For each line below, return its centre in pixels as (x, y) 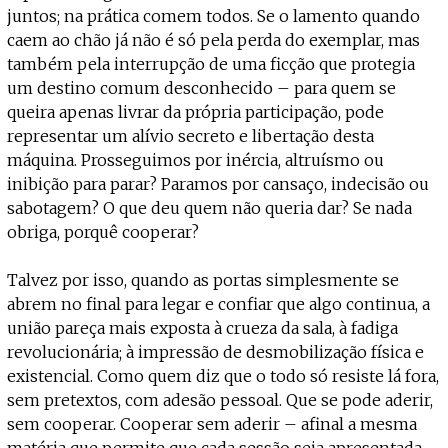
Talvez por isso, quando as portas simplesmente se (203, 279)
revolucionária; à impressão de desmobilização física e (215, 351)
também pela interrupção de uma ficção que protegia (211, 63)
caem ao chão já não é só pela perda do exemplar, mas (213, 39)
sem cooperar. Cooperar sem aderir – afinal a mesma (212, 423)
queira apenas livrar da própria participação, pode (195, 111)
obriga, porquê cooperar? (103, 231)
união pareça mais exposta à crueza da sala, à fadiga (202, 327)
